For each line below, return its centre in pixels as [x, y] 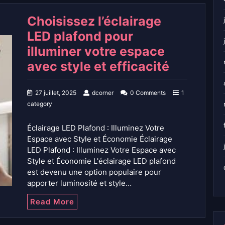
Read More [52, 201]
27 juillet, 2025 [56, 92]
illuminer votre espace [96, 51]
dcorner [103, 92]
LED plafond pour [80, 36]
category [40, 103]
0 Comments [148, 92]
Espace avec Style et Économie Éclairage [100, 139]
